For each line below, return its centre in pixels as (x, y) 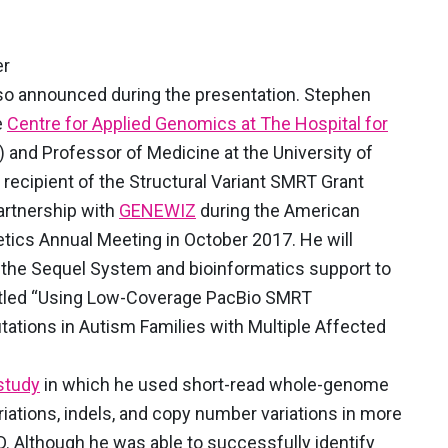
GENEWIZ (157, 210)
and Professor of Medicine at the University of (189, 152)
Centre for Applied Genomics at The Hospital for (197, 123)
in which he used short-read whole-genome (214, 384)
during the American (278, 210)
